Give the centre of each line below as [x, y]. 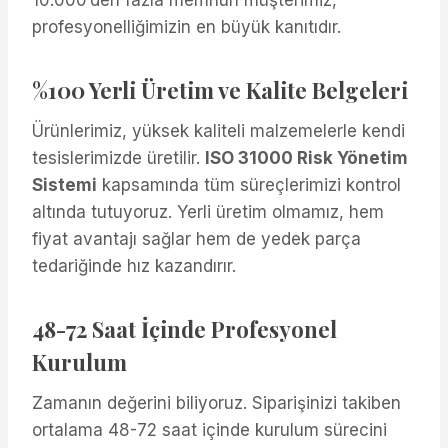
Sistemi [64, 184]
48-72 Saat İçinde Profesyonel [184, 328]
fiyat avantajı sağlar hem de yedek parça [196, 238]
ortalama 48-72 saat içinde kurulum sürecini [209, 429]
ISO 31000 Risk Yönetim [306, 157]
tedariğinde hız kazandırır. [134, 265]
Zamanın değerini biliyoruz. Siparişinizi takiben [216, 402]
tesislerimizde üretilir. [118, 157]
